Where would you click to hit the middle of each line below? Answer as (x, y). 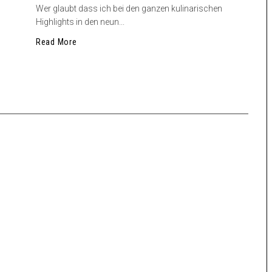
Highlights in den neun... (80, 22)
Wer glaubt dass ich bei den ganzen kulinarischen (129, 8)
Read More (56, 42)
